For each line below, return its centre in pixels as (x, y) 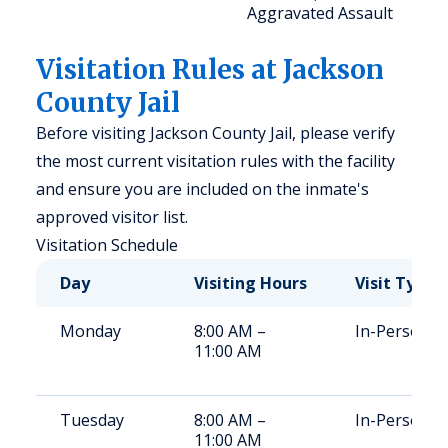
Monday (90, 331)
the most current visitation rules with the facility (215, 161)
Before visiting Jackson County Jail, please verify (215, 133)
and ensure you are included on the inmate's (202, 189)
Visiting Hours (250, 283)
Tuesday (92, 420)
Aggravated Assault (320, 13)
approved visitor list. (112, 217)
